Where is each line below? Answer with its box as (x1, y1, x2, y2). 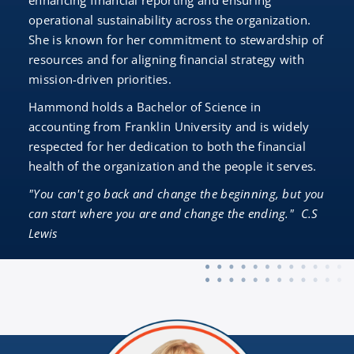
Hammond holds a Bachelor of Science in (28, 99, 262, 115)
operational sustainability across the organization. (28, 12, 311, 28)
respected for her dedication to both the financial (28, 138, 306, 154)
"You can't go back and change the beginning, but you (28, 186, 325, 201)
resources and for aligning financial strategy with (28, 51, 304, 67)
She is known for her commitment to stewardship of (28, 32, 324, 47)
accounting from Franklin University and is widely (28, 119, 310, 134)
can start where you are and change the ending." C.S (28, 205, 318, 221)
